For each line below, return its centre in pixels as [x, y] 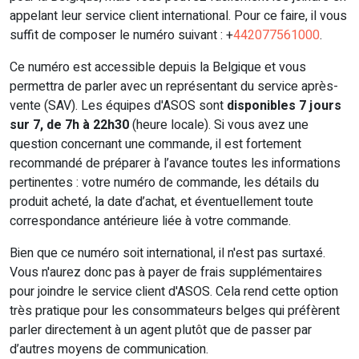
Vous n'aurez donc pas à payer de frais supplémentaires [166, 273]
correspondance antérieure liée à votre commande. [150, 222]
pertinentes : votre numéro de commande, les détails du [164, 183]
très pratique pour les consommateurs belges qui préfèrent [175, 311]
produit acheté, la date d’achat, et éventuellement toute [161, 202]
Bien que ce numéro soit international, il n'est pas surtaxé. [167, 254]
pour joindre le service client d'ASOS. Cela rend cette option [174, 292]
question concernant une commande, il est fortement [155, 145]
